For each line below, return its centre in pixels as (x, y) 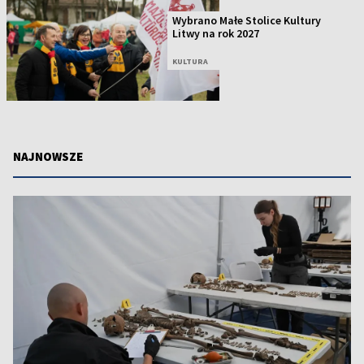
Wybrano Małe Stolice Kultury (247, 21)
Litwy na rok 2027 (216, 34)
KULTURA (191, 62)
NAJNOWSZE (48, 156)
